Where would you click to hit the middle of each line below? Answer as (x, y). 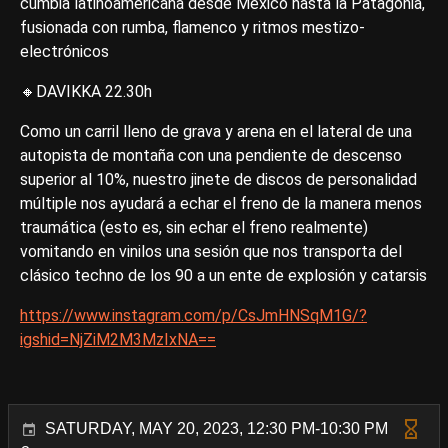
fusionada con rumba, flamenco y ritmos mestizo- (192, 28)
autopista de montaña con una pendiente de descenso (211, 156)
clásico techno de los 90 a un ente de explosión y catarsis (223, 276)
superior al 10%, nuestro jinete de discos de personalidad (218, 180)
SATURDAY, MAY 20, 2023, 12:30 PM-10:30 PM (216, 429)
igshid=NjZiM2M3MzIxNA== (118, 340)
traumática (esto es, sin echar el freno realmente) (194, 228)
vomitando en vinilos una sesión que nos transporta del (211, 252)
